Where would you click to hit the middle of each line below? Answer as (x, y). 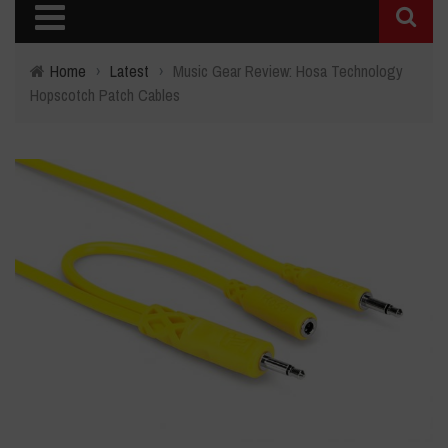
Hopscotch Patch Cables (105, 95)
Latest (129, 71)
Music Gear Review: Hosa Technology (288, 71)
